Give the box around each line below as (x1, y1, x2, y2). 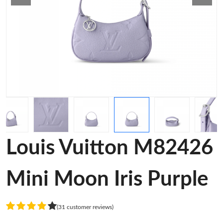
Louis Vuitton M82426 (6, 137, 213, 158)
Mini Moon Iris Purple (6, 169, 208, 190)
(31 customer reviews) (57, 204, 113, 210)
